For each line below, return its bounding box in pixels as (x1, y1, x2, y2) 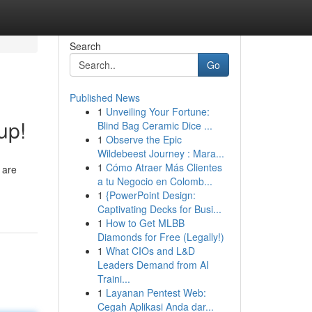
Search (69, 39, 101, 53)
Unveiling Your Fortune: (105, 104, 210, 118)
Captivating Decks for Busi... (97, 202, 221, 216)
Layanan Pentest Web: (105, 286, 206, 299)
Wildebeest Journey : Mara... (97, 146, 224, 160)
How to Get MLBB (105, 216, 185, 230)
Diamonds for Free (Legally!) (97, 230, 224, 244)
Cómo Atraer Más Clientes (105, 160, 222, 174)
